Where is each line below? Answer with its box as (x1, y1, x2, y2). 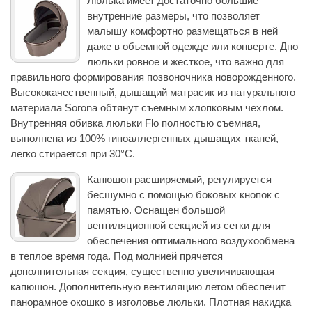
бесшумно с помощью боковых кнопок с (87, 188, 280, 201)
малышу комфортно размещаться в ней (87, 24, 278, 37)
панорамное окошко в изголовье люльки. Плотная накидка (10, 295, 291, 308)
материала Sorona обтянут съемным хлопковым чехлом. (10, 101, 283, 114)
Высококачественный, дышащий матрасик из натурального (10, 86, 295, 98)
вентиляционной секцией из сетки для (87, 219, 270, 231)
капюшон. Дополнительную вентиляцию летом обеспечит (10, 280, 286, 292)
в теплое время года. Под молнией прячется (10, 249, 223, 262)
